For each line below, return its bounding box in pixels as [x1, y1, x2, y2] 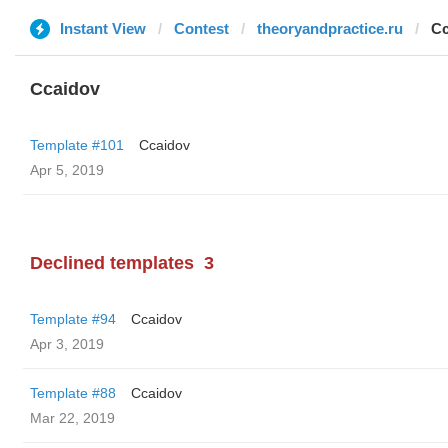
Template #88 [30, 385, 116, 401]
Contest [174, 20, 229, 37]
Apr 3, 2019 [30, 336, 104, 352]
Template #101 [30, 137, 124, 153]
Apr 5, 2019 [30, 162, 104, 178]
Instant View [60, 20, 146, 37]
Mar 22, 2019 [30, 410, 115, 426]
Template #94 [30, 311, 116, 327]
